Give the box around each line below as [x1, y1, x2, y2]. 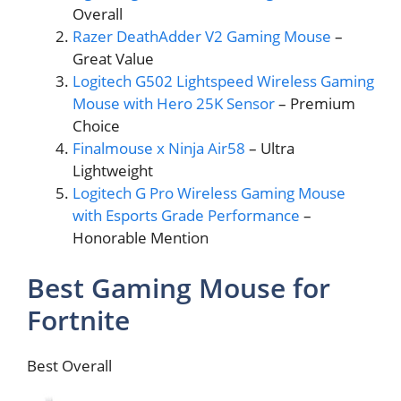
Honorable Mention [73, 227, 209, 249]
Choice [73, 115, 120, 137]
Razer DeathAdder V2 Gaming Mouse [73, 26, 331, 47]
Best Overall [27, 354, 112, 376]
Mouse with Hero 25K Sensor [73, 93, 275, 115]
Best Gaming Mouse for [27, 269, 330, 306]
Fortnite [27, 301, 130, 338]
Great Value [73, 48, 154, 70]
